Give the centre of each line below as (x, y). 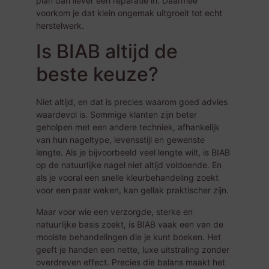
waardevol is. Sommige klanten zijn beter (116, 115)
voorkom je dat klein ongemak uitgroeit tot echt (129, 13)
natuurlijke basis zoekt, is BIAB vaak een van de (130, 224)
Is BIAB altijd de (107, 52)
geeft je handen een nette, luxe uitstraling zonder (133, 249)
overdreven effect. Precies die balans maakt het (131, 262)
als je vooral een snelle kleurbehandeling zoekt (127, 178)
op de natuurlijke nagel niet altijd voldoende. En (129, 165)
